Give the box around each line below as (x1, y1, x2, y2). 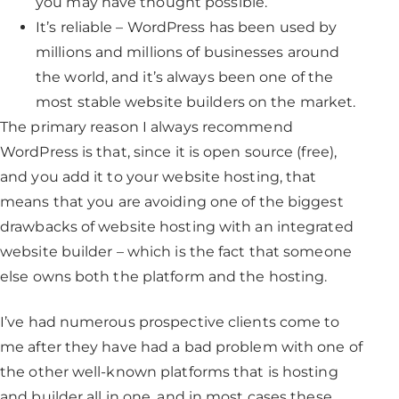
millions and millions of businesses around (36, 44, 340, 61)
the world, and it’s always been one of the (36, 69, 334, 85)
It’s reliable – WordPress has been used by (36, 19, 338, 36)
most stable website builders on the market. (36, 94, 356, 110)
